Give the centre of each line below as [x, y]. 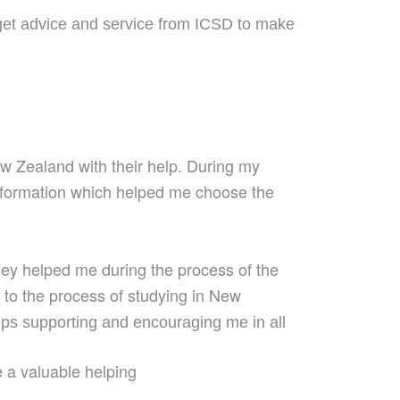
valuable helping [79, 371]
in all [269, 323]
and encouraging [164, 323]
